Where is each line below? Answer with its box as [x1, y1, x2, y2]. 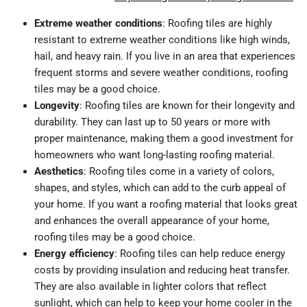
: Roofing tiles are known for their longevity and [79, 99, 295, 112]
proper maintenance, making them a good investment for [34, 132, 293, 145]
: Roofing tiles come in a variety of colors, [84, 165, 274, 178]
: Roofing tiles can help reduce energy [114, 247, 285, 260]
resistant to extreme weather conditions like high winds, [34, 34, 290, 47]
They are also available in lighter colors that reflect [34, 280, 267, 293]
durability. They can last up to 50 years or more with [34, 116, 270, 129]
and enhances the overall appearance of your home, [34, 214, 269, 228]
